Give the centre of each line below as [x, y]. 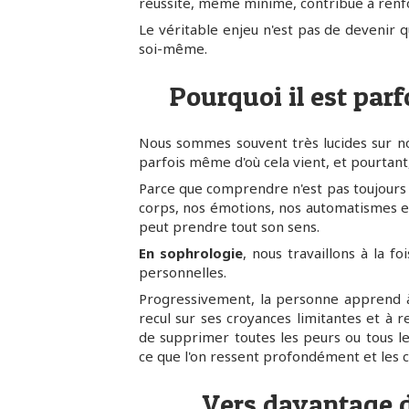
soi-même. [173, 49]
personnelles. [183, 273]
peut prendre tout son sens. [229, 227]
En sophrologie [191, 253]
